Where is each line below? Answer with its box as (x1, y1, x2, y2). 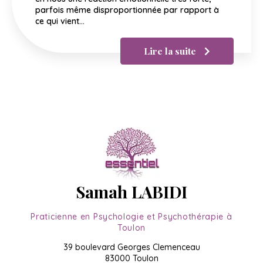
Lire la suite (144, 45, 198, 58)
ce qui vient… (35, 16, 85, 27)
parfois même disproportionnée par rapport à (35, 5, 219, 16)
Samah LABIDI (76, 180, 187, 203)
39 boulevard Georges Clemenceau (63, 241, 200, 252)
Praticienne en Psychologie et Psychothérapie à (31, 211, 232, 222)
